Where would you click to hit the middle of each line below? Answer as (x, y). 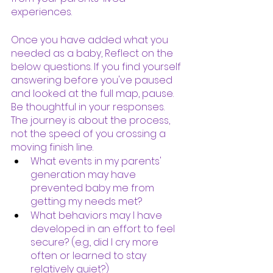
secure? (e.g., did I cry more (96, 242)
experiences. (44, 12)
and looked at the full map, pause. (94, 93)
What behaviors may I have (97, 215)
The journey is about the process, (92, 120)
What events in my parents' (98, 161)
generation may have (84, 174)
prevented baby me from (94, 188)
